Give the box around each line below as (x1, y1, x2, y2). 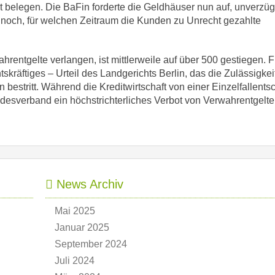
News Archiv (53, 177, 123, 191)
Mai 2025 (55, 206, 95, 216)
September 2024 (55, 239, 127, 249)
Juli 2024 (55, 255, 95, 266)
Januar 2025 (55, 222, 109, 233)
